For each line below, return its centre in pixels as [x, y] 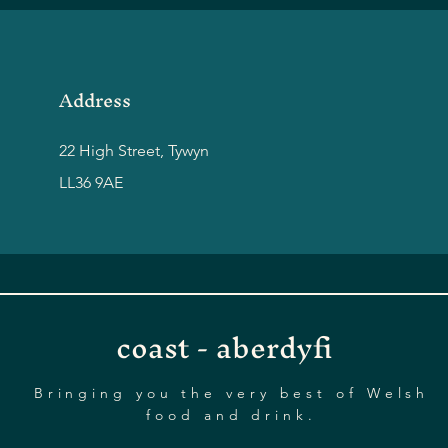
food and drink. [231, 415]
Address [95, 100]
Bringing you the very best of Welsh [231, 393]
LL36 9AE [91, 182]
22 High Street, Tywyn [134, 150]
